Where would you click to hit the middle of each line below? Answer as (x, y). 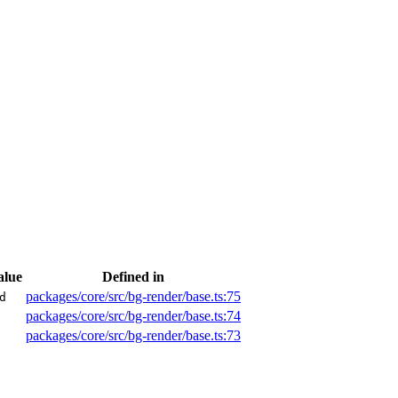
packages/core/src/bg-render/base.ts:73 (133, 335)
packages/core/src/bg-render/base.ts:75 (133, 296)
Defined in (133, 276)
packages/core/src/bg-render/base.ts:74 (133, 315)
